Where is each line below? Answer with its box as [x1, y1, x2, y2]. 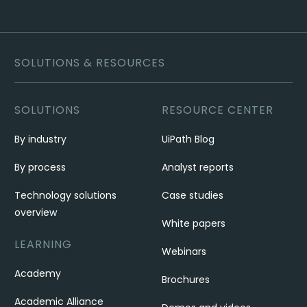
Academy [14, 267, 62, 280]
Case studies [161, 188, 223, 202]
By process [14, 160, 66, 174]
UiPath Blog [161, 132, 214, 146]
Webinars [161, 245, 206, 258]
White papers [161, 217, 225, 230]
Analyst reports [161, 160, 234, 174]
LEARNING [14, 236, 73, 252]
